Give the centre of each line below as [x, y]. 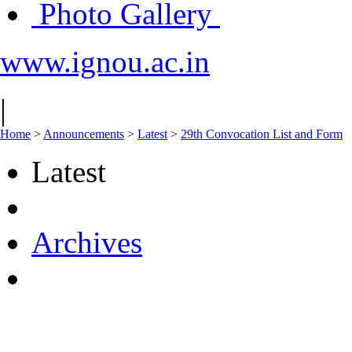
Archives [87, 242]
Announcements [84, 134]
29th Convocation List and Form [262, 134]
